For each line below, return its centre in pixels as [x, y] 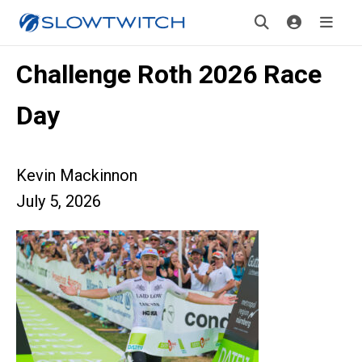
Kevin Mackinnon [77, 175]
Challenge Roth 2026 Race [169, 74]
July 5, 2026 [59, 201]
